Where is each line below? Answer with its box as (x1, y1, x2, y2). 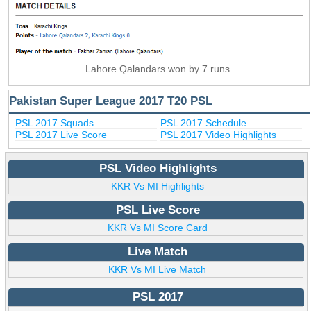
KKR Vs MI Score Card (107, 221, 208, 233)
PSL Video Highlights (99, 161, 217, 175)
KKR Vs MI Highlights (110, 180, 204, 192)
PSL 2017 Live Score (15, 129, 107, 141)
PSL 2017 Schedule (160, 117, 246, 129)
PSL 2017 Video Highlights (160, 129, 276, 141)
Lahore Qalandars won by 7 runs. (85, 63, 233, 75)
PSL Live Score (115, 203, 200, 217)
